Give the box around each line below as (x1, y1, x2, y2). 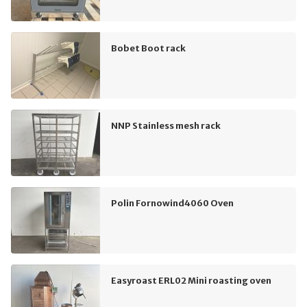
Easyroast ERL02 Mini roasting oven (111, 275, 271, 286)
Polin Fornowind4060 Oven (111, 197, 234, 209)
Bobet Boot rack (111, 42, 186, 54)
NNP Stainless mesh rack (111, 120, 221, 132)
